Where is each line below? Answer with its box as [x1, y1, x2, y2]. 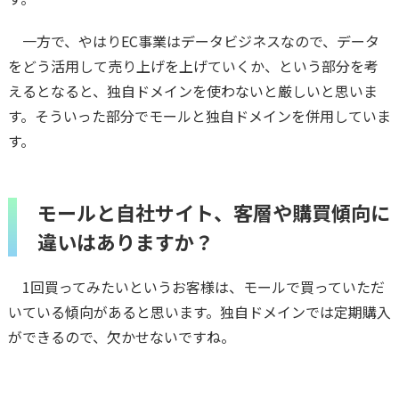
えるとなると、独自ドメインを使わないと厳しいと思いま [7, 79, 378, 102]
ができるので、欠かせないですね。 [7, 325, 235, 347]
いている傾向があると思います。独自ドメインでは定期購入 [7, 300, 391, 322]
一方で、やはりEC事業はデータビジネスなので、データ [7, 29, 379, 52]
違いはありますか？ [37, 226, 214, 256]
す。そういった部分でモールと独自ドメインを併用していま [7, 104, 391, 126]
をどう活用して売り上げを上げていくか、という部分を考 [7, 54, 379, 77]
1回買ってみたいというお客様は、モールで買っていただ [7, 275, 385, 297]
